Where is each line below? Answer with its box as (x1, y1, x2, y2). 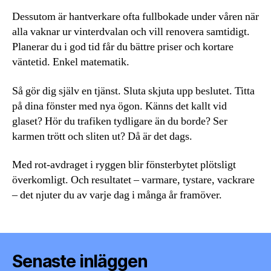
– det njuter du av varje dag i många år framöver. (12, 188, 222, 203)
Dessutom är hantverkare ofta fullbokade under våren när (12, 10, 259, 24)
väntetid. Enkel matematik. (12, 55, 129, 70)
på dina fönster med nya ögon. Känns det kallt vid (12, 99, 227, 113)
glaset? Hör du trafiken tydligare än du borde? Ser (12, 114, 227, 128)
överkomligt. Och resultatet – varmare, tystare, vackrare (12, 173, 255, 188)
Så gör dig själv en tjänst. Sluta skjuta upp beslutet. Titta (12, 83, 255, 98)
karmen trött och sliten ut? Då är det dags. (12, 129, 192, 143)
